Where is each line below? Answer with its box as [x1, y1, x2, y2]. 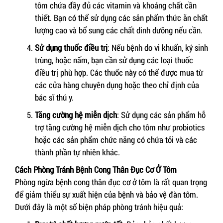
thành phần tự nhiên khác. [35, 146, 120, 158]
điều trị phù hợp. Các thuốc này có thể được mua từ [35, 67, 203, 79]
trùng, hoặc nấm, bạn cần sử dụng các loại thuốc [35, 54, 193, 66]
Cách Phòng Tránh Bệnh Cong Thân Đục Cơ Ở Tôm [15, 164, 177, 176]
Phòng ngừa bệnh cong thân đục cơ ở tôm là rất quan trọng [15, 176, 207, 188]
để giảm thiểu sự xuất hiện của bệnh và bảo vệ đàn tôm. [15, 189, 198, 201]
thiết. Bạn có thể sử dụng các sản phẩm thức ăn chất [35, 12, 208, 24]
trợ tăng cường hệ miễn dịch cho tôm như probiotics [35, 121, 205, 133]
